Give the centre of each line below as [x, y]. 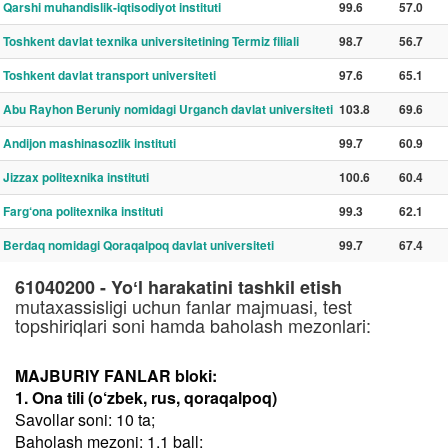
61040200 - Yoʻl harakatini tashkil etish [178, 287]
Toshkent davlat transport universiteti [109, 75]
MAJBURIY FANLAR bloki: [116, 375]
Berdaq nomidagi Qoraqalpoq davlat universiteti [138, 245]
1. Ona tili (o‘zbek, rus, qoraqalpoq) [146, 397]
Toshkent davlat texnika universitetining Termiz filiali [151, 41]
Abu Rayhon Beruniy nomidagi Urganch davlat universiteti [168, 109]
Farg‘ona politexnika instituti [83, 211]
